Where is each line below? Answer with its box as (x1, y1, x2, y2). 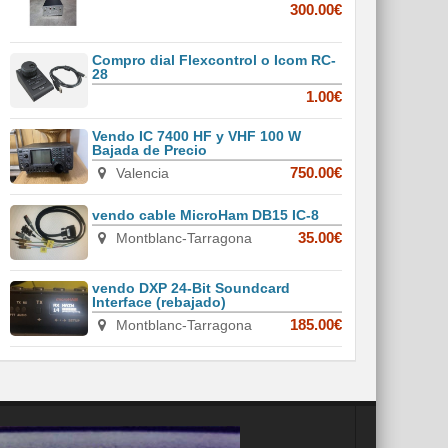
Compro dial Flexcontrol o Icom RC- (92, 52, 337, 69)
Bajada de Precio (92, 142, 208, 159)
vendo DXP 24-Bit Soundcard (92, 280, 291, 297)
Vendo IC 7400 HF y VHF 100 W (92, 128, 302, 145)
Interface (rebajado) (92, 294, 227, 311)
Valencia (112, 165, 169, 182)
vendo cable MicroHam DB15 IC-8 (92, 207, 320, 224)
